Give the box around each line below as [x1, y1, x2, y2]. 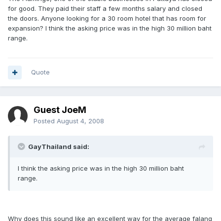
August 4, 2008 [57, 117, 104, 125]
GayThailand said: [28, 143, 89, 150]
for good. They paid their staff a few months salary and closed [8, 4, 202, 12]
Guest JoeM [34, 105, 86, 115]
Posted [34, 117, 57, 125]
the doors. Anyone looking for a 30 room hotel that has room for [8, 14, 206, 22]
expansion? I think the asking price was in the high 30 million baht [8, 24, 212, 32]
